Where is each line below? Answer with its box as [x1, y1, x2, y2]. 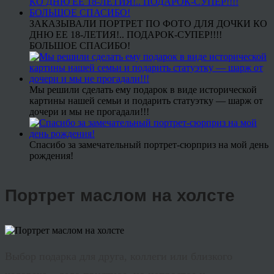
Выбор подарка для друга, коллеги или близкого [5, 250, 232, 262]
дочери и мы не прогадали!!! [29, 106, 149, 117]
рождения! [29, 150, 73, 161]
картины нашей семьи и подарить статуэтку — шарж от [29, 95, 263, 106]
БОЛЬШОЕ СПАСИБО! [29, 40, 130, 51]
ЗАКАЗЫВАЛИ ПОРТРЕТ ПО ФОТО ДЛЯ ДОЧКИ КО [29, 18, 267, 29]
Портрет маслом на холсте [5, 185, 235, 205]
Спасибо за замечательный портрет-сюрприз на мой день [29, 139, 268, 150]
